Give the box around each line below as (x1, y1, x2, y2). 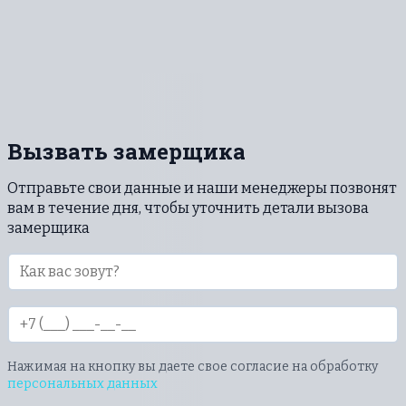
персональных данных (7, 375, 158, 391)
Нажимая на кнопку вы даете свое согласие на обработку (7, 358, 378, 374)
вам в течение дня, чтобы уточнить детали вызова (7, 198, 369, 217)
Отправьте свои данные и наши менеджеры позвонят (7, 179, 397, 197)
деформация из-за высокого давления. (29, 5, 306, 23)
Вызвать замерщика (7, 136, 246, 166)
